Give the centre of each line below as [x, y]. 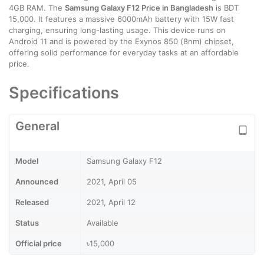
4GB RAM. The [37, 7]
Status [27, 223]
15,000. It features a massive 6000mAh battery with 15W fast [121, 19]
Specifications [64, 93]
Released [32, 202]
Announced [37, 181]
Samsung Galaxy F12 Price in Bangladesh [139, 7]
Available [103, 223]
